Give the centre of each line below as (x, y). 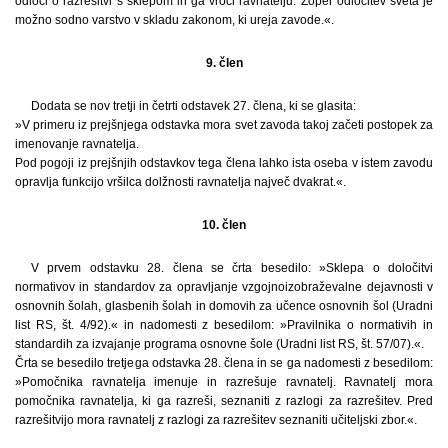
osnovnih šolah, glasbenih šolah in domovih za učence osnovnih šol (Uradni (224, 305)
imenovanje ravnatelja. (77, 143)
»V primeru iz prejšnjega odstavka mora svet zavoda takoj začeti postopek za (224, 124)
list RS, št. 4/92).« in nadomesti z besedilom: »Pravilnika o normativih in (224, 324)
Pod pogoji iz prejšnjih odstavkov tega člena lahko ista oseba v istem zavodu (224, 162)
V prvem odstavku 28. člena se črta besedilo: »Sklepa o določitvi (232, 267)
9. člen (224, 62)
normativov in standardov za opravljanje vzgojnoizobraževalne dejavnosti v (224, 286)
